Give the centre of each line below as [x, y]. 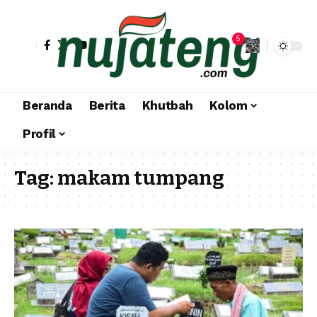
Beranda [47, 106]
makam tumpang [141, 178]
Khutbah [167, 106]
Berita [107, 106]
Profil [39, 134]
